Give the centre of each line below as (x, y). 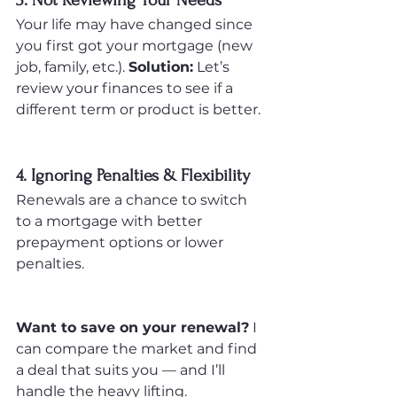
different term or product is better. (138, 109)
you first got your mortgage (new (136, 46)
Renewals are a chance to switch (133, 200)
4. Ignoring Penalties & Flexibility (133, 175)
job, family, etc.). (72, 67)
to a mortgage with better (111, 221)
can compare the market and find (138, 349)
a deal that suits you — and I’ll (122, 370)
